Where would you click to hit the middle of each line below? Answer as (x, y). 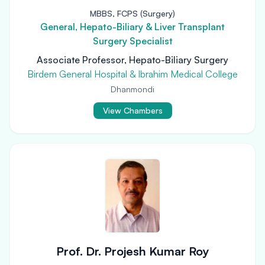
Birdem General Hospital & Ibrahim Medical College (132, 74)
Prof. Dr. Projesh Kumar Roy (132, 251)
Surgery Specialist (132, 41)
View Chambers (132, 110)
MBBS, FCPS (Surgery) (132, 13)
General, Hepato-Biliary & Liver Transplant (132, 27)
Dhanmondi (132, 89)
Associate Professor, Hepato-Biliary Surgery (132, 60)
